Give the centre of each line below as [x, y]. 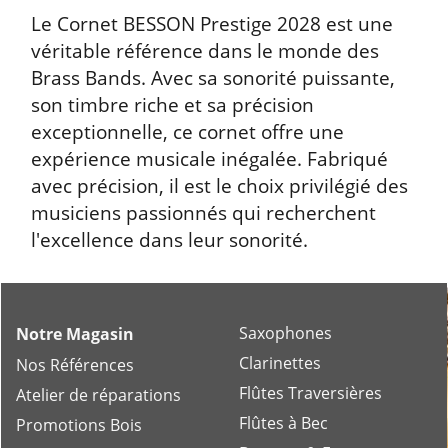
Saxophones [285, 332]
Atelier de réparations [98, 394]
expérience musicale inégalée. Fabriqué [209, 159]
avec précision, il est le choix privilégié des [219, 186]
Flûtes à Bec [283, 422]
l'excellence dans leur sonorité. [169, 240]
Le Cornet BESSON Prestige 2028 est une [212, 24]
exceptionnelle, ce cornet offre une [187, 132]
